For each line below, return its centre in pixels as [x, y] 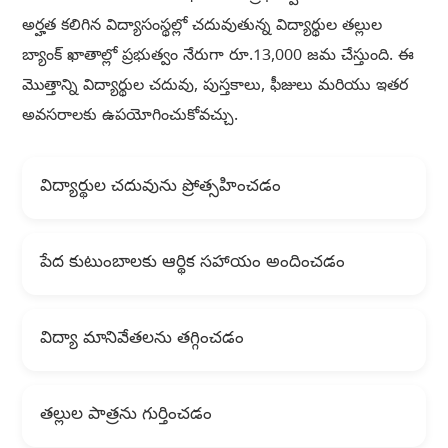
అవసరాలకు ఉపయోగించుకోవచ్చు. [129, 117]
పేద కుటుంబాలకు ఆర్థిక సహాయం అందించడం [192, 264]
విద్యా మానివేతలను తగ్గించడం [141, 340]
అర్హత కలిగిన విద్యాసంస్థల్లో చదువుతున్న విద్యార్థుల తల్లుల [201, 27]
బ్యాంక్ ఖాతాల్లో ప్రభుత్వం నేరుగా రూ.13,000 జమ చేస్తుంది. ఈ [217, 57]
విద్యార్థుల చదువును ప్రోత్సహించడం [160, 188]
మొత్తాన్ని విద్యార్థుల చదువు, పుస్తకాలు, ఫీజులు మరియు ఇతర [214, 87]
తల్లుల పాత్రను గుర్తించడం [125, 416]
